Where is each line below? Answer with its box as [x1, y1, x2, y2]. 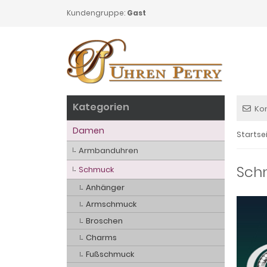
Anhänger [86, 182, 125, 193]
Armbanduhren [79, 145, 138, 156]
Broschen [86, 215, 123, 226]
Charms [86, 232, 117, 243]
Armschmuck [86, 198, 136, 210]
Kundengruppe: [67, 8, 127, 18]
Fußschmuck [86, 249, 134, 260]
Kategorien [73, 100, 129, 114]
